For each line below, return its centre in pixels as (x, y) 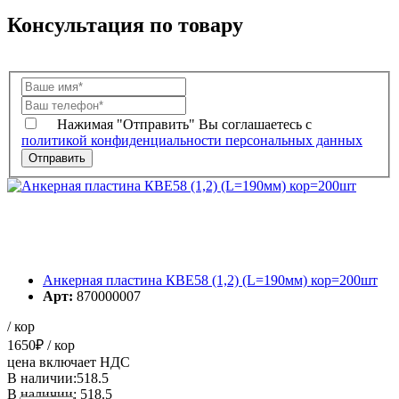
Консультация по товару (125, 24)
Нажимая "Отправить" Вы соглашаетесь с (184, 125)
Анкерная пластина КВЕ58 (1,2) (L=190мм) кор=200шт (210, 281)
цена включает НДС (69, 362)
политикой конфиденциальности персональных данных (192, 141)
